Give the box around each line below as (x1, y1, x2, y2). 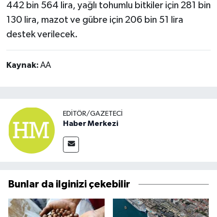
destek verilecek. (6, 29, 78, 39)
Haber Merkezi (63, 119, 118, 127)
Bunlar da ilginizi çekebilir (8, 179, 130, 190)
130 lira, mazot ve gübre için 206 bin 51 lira (6, 15, 183, 25)
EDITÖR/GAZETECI (63, 109, 123, 117)
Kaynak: (6, 61, 40, 70)
